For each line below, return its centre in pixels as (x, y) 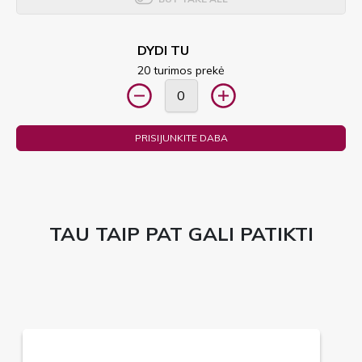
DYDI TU (163, 50)
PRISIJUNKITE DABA (181, 137)
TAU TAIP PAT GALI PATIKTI (181, 233)
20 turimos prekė (181, 70)
